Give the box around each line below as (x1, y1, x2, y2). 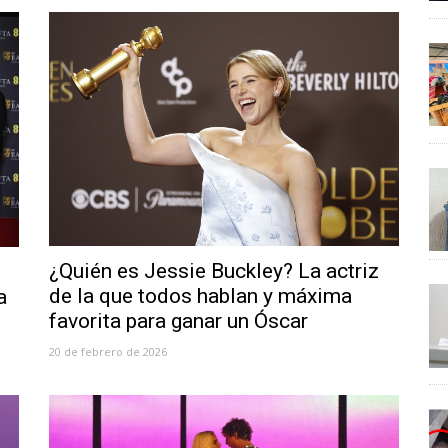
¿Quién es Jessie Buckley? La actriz (49, 258, 379, 283)
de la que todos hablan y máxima (49, 283, 352, 308)
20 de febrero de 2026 (49, 343, 167, 359)
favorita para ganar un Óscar (49, 308, 308, 333)
